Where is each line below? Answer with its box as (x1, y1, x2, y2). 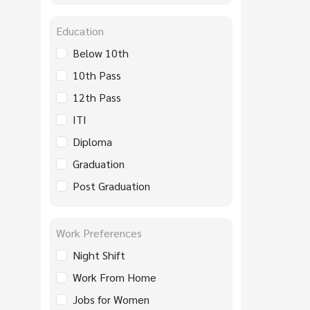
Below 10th (73, 45, 129, 60)
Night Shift (73, 247, 125, 262)
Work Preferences (56, 225, 142, 240)
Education (56, 23, 104, 38)
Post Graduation (73, 178, 150, 193)
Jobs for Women (73, 291, 149, 307)
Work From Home (73, 269, 156, 284)
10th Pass (73, 67, 121, 82)
